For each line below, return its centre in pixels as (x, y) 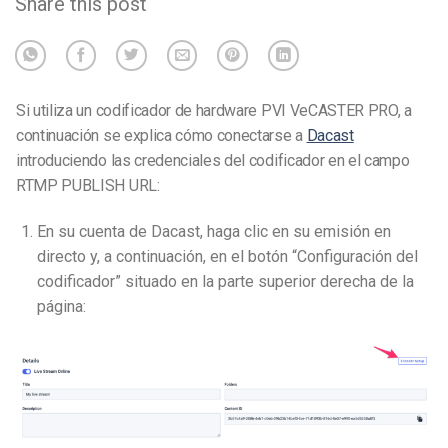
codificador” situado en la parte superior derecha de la (225, 281)
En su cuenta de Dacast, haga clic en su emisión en (213, 231)
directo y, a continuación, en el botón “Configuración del (227, 256)
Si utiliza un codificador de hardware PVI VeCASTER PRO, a (214, 110)
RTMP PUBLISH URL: (88, 185)
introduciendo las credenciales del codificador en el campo (213, 160)
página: (61, 306)
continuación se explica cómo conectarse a (161, 135)
